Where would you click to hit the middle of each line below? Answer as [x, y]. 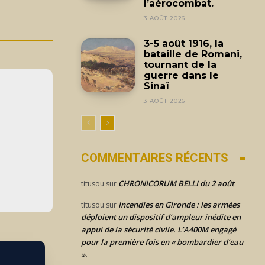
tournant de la [180, 65]
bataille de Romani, [193, 54]
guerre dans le [182, 75]
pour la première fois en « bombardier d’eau [162, 242]
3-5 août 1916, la [184, 43]
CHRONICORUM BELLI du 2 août [176, 183]
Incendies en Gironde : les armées [179, 205]
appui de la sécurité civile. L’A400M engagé [159, 230]
